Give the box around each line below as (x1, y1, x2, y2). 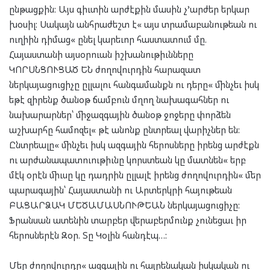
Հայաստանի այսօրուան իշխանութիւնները (9, 48, 193, 60)
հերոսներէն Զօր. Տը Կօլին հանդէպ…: (9, 228, 167, 241)
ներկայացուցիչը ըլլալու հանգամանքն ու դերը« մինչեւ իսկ (9, 78, 259, 90)
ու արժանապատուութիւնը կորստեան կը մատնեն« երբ (9, 153, 246, 166)
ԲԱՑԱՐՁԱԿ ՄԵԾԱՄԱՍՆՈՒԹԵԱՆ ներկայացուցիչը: (9, 198, 240, 211)
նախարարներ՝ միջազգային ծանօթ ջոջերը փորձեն (9, 108, 231, 121)
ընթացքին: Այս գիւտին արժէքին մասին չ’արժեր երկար (9, 2, 250, 15)
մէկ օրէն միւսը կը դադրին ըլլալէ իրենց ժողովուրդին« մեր (9, 168, 261, 181)
